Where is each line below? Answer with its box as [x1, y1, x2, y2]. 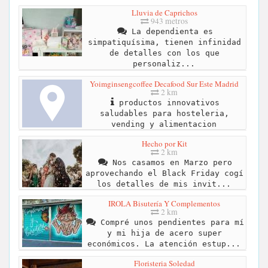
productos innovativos [114, 98, 220, 107]
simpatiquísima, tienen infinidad [87, 38, 241, 47]
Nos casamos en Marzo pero [107, 157, 232, 167]
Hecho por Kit [141, 138, 187, 149]
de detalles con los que [109, 48, 220, 58]
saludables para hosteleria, [99, 108, 229, 118]
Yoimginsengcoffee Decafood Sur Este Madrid [90, 78, 239, 89]
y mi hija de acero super [106, 228, 222, 237]
